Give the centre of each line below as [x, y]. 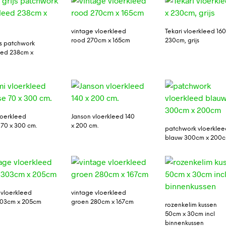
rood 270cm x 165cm [100, 40]
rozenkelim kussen [191, 205]
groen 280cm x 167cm [102, 202]
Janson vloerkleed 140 [103, 117]
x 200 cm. [84, 126]
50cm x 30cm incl [190, 214]
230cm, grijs [182, 40]
